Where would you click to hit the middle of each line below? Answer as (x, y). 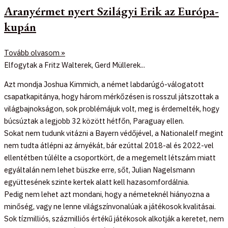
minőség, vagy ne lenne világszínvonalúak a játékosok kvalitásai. (110, 207)
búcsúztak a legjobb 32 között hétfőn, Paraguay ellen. (94, 121)
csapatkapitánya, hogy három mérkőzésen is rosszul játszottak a (111, 97)
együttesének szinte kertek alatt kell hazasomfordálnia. (97, 182)
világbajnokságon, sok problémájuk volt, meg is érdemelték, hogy (112, 109)
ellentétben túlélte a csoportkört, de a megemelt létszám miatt (110, 158)
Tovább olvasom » (35, 52)
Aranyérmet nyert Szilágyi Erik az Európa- (111, 11)
